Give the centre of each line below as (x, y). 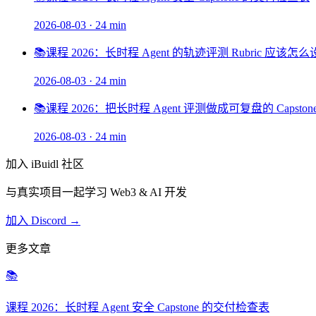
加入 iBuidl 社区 (45, 164)
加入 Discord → (43, 221)
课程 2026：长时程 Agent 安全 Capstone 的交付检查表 (138, 308)
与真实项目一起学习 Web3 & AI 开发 (96, 193)
